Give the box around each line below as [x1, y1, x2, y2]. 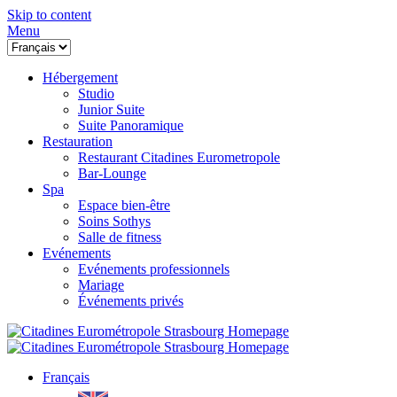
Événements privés [78, 293, 183, 308]
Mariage [78, 277, 124, 292]
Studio [78, 86, 114, 101]
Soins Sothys [78, 214, 151, 229]
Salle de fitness [78, 230, 161, 245]
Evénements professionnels [78, 261, 230, 276]
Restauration [43, 134, 113, 149]
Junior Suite [78, 102, 144, 117]
